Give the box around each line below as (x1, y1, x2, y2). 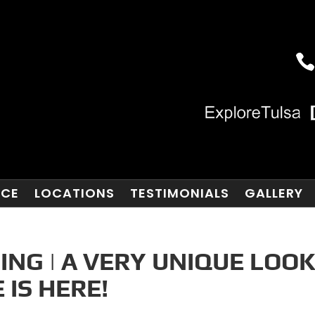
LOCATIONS (34, 184, 115, 202)
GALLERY (244, 184, 303, 202)
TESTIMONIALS (129, 184, 229, 202)
